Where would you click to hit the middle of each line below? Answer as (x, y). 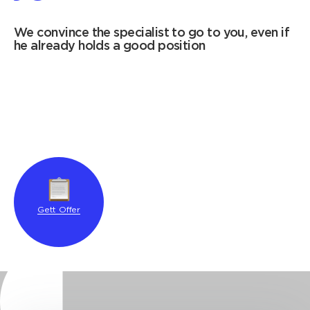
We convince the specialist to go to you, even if (152, 34)
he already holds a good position (110, 47)
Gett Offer (59, 210)
